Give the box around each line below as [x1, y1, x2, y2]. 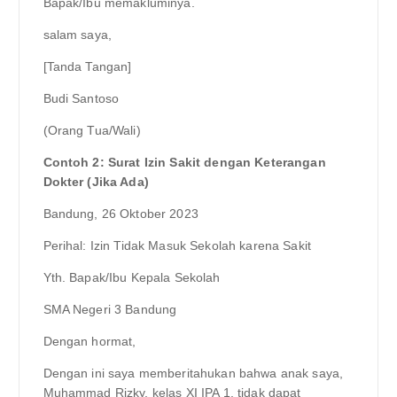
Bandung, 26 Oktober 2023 [43, 206, 198, 221]
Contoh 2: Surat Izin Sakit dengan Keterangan [43, 154, 326, 169]
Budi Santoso [43, 90, 120, 105]
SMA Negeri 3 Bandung [43, 302, 177, 317]
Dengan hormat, [43, 334, 136, 349]
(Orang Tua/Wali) [43, 122, 141, 137]
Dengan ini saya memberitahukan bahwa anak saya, [43, 366, 344, 381]
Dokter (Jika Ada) [43, 174, 149, 189]
